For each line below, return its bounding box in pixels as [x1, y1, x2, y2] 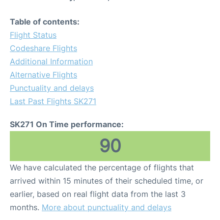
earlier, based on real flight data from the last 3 [10, 189, 186, 199]
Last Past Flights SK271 [10, 96, 96, 106]
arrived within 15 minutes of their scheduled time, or [10, 175, 203, 186]
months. [10, 202, 42, 212]
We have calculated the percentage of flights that [10, 162, 194, 172]
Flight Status [10, 29, 56, 40]
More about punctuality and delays [42, 202, 171, 212]
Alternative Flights [10, 69, 77, 80]
